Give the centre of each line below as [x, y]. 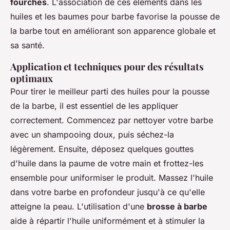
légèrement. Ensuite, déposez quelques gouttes [102, 149]
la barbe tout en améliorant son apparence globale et [113, 31]
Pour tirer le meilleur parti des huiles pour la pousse [110, 91]
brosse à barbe [177, 206]
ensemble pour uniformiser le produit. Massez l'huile [112, 177]
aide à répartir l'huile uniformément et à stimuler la [108, 221]
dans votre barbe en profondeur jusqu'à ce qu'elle [108, 192]
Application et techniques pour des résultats [107, 66]
